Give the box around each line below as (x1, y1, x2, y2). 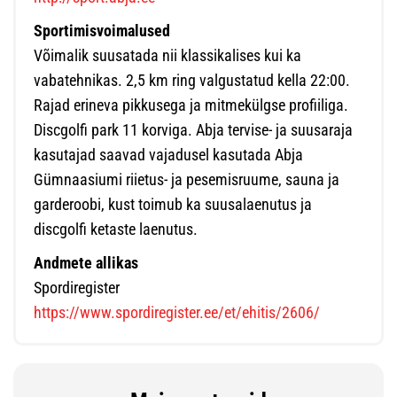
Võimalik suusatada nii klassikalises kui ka (34, 46, 301, 65)
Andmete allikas (34, 253, 138, 272)
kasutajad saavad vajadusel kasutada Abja (34, 145, 303, 164)
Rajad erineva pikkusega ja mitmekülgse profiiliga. (34, 96, 348, 114)
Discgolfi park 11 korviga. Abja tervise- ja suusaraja (34, 121, 353, 139)
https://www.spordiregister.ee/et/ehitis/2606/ (34, 303, 320, 322)
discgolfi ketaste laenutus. (34, 220, 198, 238)
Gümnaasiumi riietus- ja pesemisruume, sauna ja (34, 170, 339, 189)
